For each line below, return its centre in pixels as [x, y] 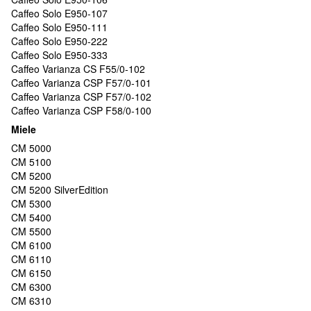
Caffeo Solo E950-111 [59, 27]
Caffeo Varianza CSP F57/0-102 [81, 96]
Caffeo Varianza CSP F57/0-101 [81, 82]
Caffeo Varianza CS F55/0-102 [78, 68]
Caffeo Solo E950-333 [59, 54]
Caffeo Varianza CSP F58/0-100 [81, 110]
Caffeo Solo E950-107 [59, 13]
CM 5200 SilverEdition [60, 189]
